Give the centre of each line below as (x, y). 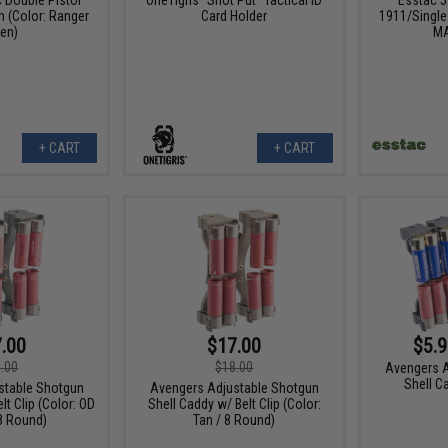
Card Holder (234, 15)
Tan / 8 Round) (234, 420)
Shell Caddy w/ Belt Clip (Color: (234, 404)
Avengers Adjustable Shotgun (234, 388)
